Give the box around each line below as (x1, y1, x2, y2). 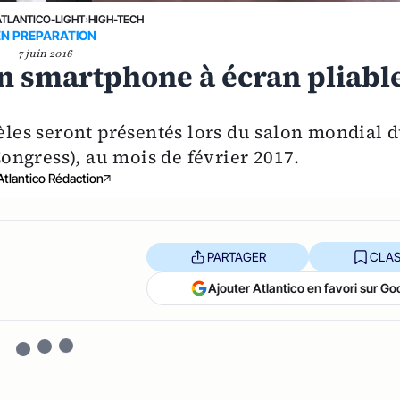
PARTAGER (206, 248, 266, 264)
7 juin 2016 (17, 46, 72, 62)
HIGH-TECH (88, 12, 145, 27)
